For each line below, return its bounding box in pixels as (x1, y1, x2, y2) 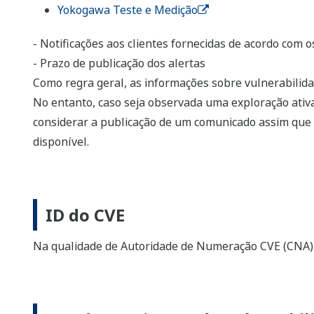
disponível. (33, 134, 89, 150)
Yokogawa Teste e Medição (57, 2, 198, 18)
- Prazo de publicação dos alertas (33, 55, 205, 71)
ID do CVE (46, 203, 125, 227)
